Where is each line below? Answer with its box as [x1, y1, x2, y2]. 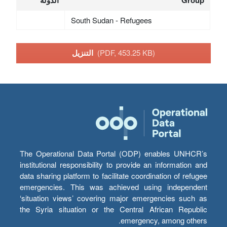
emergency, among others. [121, 215, 207, 226]
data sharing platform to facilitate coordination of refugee [20, 170, 207, 181]
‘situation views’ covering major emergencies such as [20, 193, 207, 204]
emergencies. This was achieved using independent [20, 181, 207, 193]
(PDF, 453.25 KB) [97, 47, 155, 58]
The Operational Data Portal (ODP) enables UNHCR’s [20, 148, 207, 159]
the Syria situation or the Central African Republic [20, 204, 207, 215]
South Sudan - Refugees [70, 14, 152, 25]
